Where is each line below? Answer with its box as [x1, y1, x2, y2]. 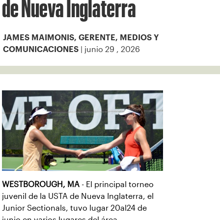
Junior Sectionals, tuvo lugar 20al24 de [2, 204, 147, 212]
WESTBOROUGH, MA [2, 180, 80, 189]
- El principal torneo [80, 180, 154, 189]
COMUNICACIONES [3, 47, 79, 52]
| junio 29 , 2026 [79, 45, 140, 54]
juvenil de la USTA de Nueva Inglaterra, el [2, 192, 154, 200]
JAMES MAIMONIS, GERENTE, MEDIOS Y [3, 35, 159, 40]
